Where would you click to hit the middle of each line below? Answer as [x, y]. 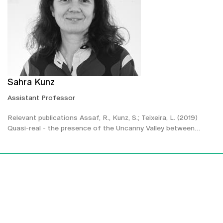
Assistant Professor [41, 97]
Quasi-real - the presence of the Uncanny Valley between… [104, 128]
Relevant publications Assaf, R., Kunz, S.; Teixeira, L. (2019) [103, 117]
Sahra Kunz [31, 82]
